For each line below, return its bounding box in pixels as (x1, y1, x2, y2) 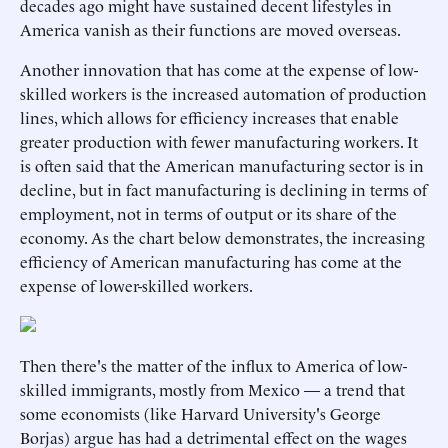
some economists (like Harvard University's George (20, 402, 381, 424)
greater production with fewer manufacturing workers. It (20, 130, 418, 152)
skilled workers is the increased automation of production (20, 82, 427, 104)
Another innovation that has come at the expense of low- (20, 58, 418, 80)
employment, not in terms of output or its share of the (20, 202, 397, 224)
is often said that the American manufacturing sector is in (20, 154, 424, 176)
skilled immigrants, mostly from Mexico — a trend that (20, 378, 405, 400)
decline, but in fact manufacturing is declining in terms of (20, 178, 427, 200)
